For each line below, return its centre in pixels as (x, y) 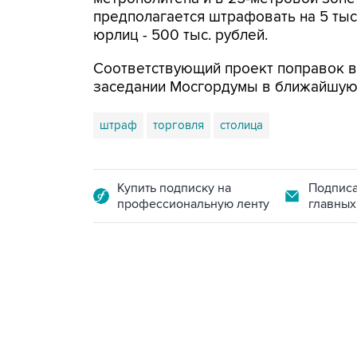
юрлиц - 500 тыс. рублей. (180, 35)
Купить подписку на (174, 188)
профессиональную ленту (193, 204)
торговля (178, 125)
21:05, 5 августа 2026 (229, 335)
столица (241, 125)
